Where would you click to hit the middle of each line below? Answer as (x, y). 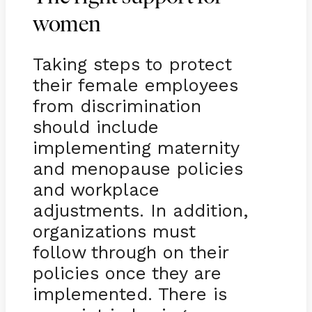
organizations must (114, 231)
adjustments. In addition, (140, 210)
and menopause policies (138, 168)
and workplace (96, 189)
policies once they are (127, 273)
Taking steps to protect (132, 64)
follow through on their (130, 252)
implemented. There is (130, 294)
